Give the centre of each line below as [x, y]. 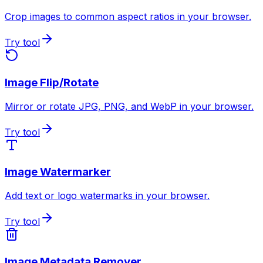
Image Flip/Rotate [52, 83]
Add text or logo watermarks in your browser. [107, 196]
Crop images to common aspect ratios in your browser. [128, 17]
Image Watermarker [58, 172]
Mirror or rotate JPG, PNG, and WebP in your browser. [129, 106]
